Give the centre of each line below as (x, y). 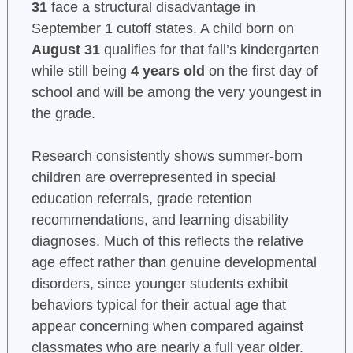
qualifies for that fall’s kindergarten (209, 50)
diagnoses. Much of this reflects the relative (167, 242)
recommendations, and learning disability (160, 220)
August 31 (65, 50)
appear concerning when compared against (167, 327)
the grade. (63, 114)
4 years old (167, 71)
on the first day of (261, 71)
